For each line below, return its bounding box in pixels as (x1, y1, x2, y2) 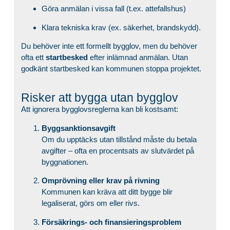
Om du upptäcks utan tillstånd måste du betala (41, 135, 197, 144)
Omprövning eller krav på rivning (41, 176, 160, 185)
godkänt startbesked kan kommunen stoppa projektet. (21, 64, 201, 73)
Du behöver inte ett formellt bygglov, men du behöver (21, 42, 197, 51)
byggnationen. (41, 157, 88, 166)
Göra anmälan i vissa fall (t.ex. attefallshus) (41, 4, 186, 13)
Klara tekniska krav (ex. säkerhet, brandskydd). (41, 23, 201, 32)
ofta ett (21, 53, 46, 62)
